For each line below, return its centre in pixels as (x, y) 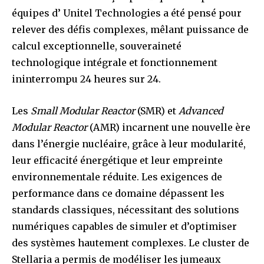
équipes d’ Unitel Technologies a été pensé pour (127, 13)
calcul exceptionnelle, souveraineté (97, 46)
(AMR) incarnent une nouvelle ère (170, 127)
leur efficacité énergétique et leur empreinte (117, 160)
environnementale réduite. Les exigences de (117, 176)
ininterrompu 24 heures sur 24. (86, 79)
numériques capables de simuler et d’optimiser (124, 226)
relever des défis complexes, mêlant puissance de (130, 29)
